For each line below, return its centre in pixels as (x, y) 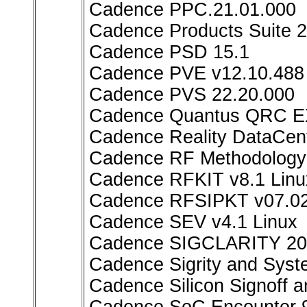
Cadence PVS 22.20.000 (192, 95)
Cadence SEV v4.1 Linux (193, 222)
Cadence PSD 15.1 (169, 52)
